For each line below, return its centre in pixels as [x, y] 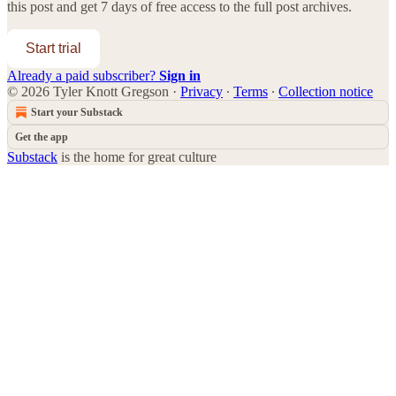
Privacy [202, 91]
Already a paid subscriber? [83, 75]
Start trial [53, 48]
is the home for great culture [137, 156]
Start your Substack [77, 112]
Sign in [180, 75]
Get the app [42, 137]
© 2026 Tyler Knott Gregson [88, 91]
